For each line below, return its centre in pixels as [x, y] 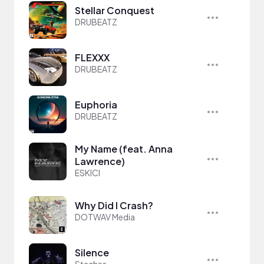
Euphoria [96, 105]
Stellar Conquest [115, 10]
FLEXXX [92, 57]
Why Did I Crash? [114, 205]
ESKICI [88, 173]
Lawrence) [100, 161]
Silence [92, 253]
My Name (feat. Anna [124, 149]
